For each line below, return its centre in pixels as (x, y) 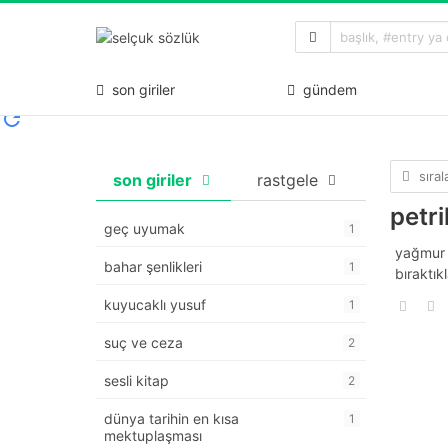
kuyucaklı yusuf (155, 305)
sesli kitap (136, 381)
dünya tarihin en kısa (171, 419)
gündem (325, 89)
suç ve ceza (143, 343)
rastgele (287, 180)
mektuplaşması (153, 436)
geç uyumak (144, 229)
